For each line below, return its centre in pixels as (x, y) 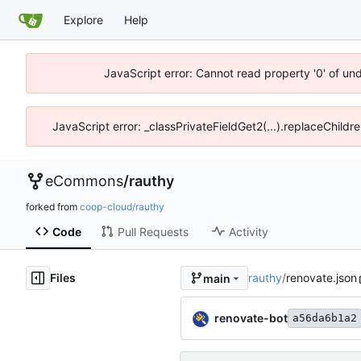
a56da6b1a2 (325, 318)
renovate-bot (251, 317)
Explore (83, 19)
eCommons (84, 181)
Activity (248, 231)
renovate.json (321, 278)
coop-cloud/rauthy (122, 207)
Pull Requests (153, 231)
